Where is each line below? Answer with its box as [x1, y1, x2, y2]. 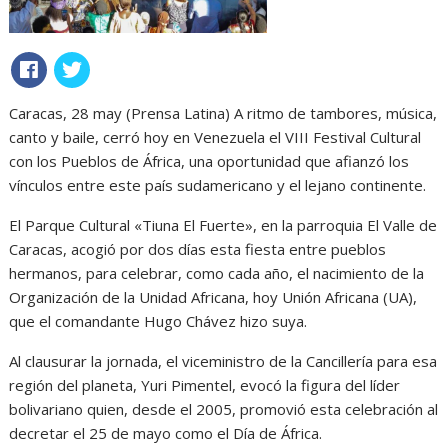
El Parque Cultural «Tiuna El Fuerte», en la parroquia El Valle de [9, 215, 438, 236]
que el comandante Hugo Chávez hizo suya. [9, 311, 308, 332]
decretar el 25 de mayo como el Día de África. [9, 423, 323, 444]
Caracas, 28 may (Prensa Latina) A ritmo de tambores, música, [9, 103, 438, 124]
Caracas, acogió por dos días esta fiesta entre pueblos [9, 239, 387, 260]
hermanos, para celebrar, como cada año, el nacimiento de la [9, 263, 425, 284]
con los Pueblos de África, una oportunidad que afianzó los [9, 151, 410, 172]
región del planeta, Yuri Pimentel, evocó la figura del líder [9, 375, 401, 396]
